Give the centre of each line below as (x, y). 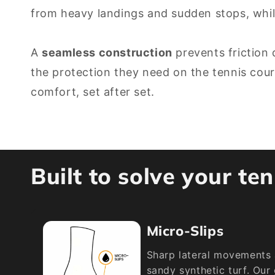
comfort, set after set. (93, 92)
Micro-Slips (185, 231)
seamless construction (107, 52)
